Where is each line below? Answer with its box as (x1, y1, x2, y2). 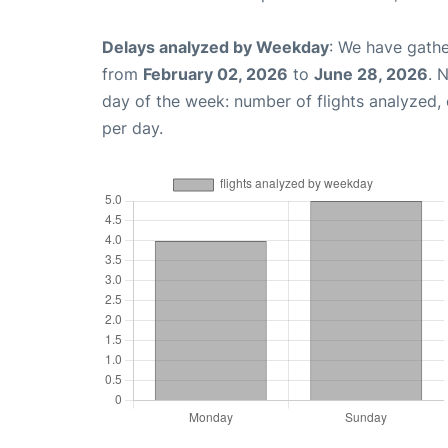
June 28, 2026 (314, 64, 428, 85)
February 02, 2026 (143, 64, 288, 85)
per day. (102, 118, 163, 139)
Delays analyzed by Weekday (102, 37, 329, 58)
